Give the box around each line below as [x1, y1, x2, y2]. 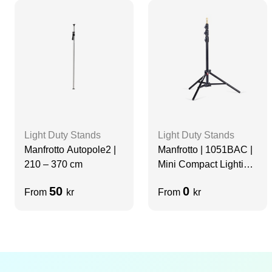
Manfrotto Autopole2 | [24, 144, 116, 155]
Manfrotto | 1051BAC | [158, 144, 253, 155]
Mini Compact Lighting [158, 158, 254, 169]
